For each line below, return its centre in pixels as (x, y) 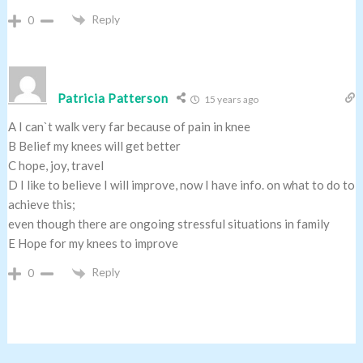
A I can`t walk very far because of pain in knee (129, 127)
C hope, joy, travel (56, 166)
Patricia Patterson (113, 98)
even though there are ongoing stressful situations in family (169, 224)
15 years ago (231, 100)
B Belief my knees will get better (94, 146)
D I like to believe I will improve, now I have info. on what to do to (181, 185)
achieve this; (41, 205)
